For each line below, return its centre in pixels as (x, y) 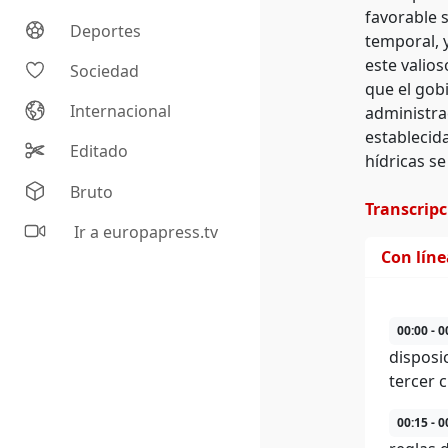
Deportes (106, 31)
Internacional (121, 111)
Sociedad (105, 71)
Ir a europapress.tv (144, 232)
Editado (99, 151)
